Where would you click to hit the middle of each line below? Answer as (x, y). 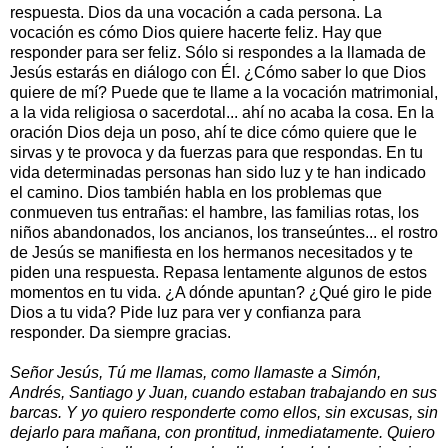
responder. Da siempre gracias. (120, 332)
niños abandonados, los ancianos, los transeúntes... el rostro (224, 232)
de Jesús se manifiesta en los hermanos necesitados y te (211, 252)
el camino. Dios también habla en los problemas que (196, 192)
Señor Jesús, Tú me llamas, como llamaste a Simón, (195, 372)
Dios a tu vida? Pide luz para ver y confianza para (185, 312)
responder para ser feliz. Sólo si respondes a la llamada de (218, 52)
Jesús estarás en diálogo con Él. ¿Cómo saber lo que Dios (218, 72)
